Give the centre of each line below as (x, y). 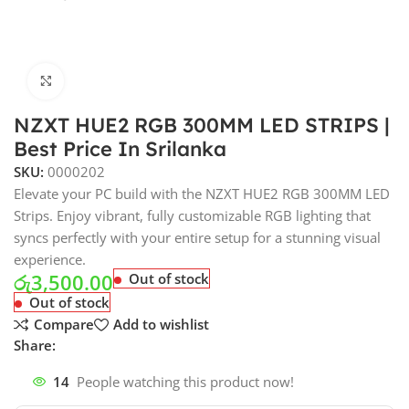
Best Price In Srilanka (121, 148)
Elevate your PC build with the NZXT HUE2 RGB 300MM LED (202, 193)
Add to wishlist (161, 325)
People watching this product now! (186, 382)
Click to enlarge (113, 81)
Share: (35, 345)
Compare (63, 325)
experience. (50, 259)
